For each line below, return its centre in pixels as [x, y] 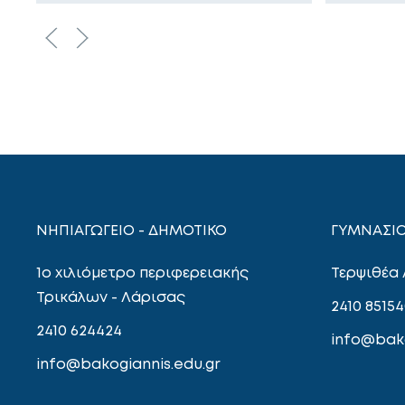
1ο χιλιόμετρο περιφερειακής [142, 273]
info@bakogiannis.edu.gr [128, 364]
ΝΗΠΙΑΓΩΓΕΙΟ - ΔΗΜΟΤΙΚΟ [132, 230]
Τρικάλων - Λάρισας [111, 297]
